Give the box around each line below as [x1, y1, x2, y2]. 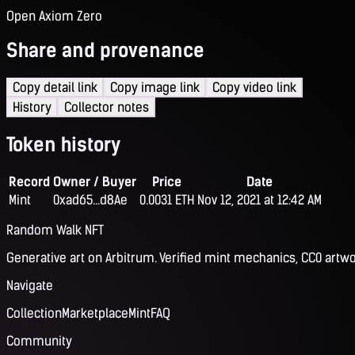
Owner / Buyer [53, 174, 136, 190]
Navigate [6, 278, 53, 294]
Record [9, 174, 50, 190]
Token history [6, 133, 120, 157]
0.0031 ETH [139, 193, 194, 208]
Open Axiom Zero [6, 8, 102, 24]
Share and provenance [6, 39, 204, 63]
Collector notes [64, 100, 149, 116]
